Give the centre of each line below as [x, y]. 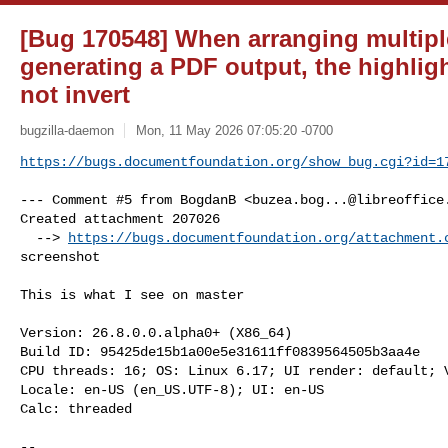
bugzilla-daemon [67, 130]
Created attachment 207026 [120, 218]
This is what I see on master [132, 294]
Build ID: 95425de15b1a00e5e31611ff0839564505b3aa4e [220, 351]
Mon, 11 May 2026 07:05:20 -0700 [234, 130]
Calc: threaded [76, 408]
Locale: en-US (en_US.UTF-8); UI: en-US [172, 389]
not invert [75, 94]
